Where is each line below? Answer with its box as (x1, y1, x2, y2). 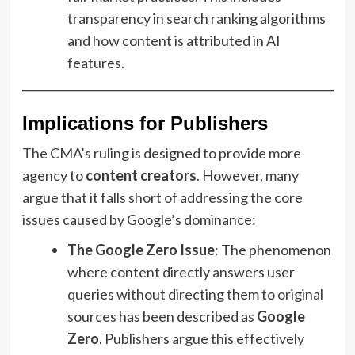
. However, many (196, 166, 299, 184)
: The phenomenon (214, 240, 331, 258)
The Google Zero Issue (67, 240, 215, 258)
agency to (21, 166, 86, 184)
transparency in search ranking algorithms (67, 9, 326, 27)
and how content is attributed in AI (67, 31, 281, 49)
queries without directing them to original (67, 284, 323, 303)
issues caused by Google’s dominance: (21, 210, 256, 228)
